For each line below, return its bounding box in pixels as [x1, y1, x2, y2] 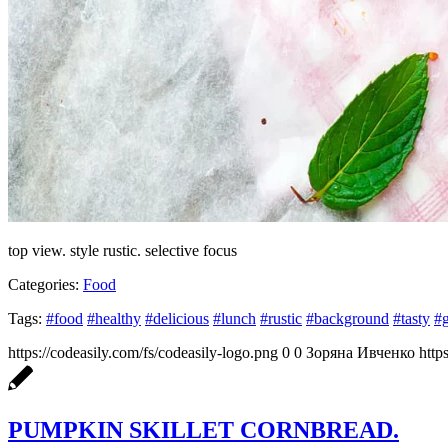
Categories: [8, 275, 79, 293]
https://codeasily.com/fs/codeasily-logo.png [8, 343, 278, 361]
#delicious [145, 309, 209, 327]
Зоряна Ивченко [306, 343, 415, 361]
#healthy [87, 309, 141, 327]
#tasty [393, 309, 430, 327]
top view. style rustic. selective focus [8, 241, 237, 259]
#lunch [213, 309, 256, 327]
